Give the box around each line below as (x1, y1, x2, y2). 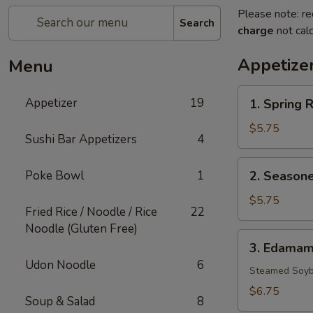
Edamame (238, 247, 286, 262)
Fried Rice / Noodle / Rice (25, 204, 157, 220)
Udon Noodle (25, 257, 96, 273)
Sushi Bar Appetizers (25, 131, 137, 147)
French (238, 191, 270, 207)
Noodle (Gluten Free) (25, 221, 138, 237)
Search (180, 15, 214, 30)
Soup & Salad (25, 293, 95, 310)
